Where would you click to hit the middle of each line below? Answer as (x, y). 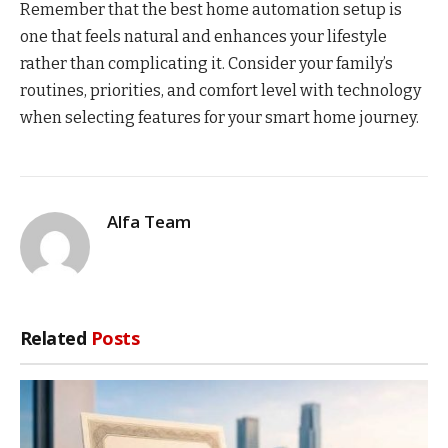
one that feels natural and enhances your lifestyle (203, 37)
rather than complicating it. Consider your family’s (206, 64)
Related (55, 338)
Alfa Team (149, 222)
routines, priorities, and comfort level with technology (220, 91)
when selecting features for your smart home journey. (219, 118)
